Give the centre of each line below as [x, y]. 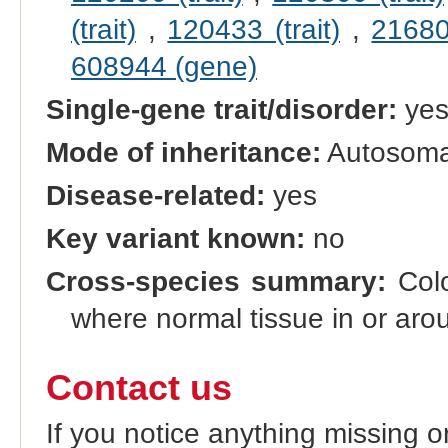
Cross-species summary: [216, 282]
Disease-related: [155, 196]
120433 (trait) [254, 29]
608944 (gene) [163, 66]
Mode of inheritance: [183, 152]
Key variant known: [175, 239]
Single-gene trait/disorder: [221, 109]
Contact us [138, 387]
